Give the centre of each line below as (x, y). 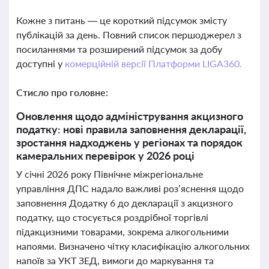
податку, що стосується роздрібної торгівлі (112, 217)
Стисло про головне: (62, 92)
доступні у (41, 63)
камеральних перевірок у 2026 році (105, 156)
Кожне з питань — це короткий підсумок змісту (122, 20)
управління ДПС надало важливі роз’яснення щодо (130, 188)
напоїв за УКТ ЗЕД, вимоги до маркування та (115, 260)
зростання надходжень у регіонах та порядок (129, 142)
